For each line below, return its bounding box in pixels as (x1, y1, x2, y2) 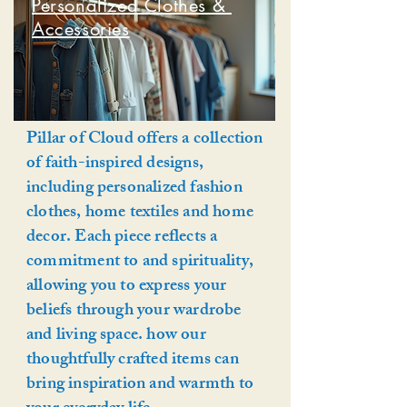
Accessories (32, 17, 130, 41)
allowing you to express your (26, 272, 227, 303)
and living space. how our (26, 321, 206, 352)
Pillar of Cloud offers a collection (26, 124, 263, 155)
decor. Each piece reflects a (26, 223, 218, 253)
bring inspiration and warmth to (26, 370, 253, 401)
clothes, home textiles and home (26, 198, 253, 229)
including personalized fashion (26, 174, 243, 204)
